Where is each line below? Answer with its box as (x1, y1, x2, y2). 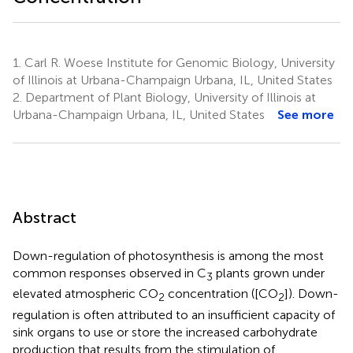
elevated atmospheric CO (13, 286, 158, 302)
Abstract (13, 208, 76, 228)
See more (277, 107, 334, 123)
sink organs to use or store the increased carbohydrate (13, 324, 318, 340)
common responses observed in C (13, 266, 206, 281)
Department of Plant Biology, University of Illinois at (22, 90, 316, 106)
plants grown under (213, 266, 325, 281)
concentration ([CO (165, 286, 278, 302)
